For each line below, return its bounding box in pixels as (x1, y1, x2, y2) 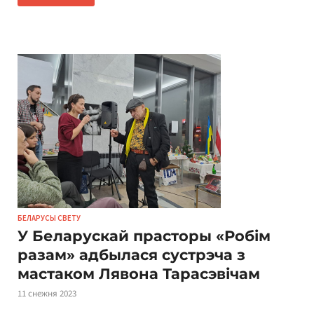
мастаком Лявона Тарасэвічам (18, 264, 260, 282)
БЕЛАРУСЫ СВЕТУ (18, 212, 81, 223)
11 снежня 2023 (18, 287, 76, 300)
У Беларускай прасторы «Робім (18, 226, 271, 245)
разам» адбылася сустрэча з (18, 245, 245, 264)
